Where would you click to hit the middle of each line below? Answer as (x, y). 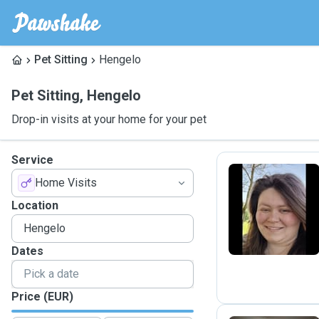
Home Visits (66, 183)
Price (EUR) (42, 297)
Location (35, 205)
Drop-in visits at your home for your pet (109, 119)
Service (32, 160)
